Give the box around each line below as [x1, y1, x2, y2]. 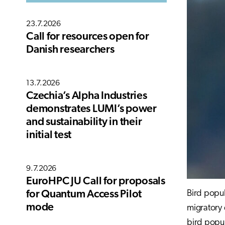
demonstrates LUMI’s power [26, 104, 157, 115]
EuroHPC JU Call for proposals [26, 176, 165, 187]
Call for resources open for [26, 32, 149, 42]
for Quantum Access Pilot [26, 189, 142, 200]
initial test [26, 130, 71, 141]
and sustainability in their [26, 117, 142, 128]
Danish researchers [26, 45, 115, 55]
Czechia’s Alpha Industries [26, 91, 147, 101]
